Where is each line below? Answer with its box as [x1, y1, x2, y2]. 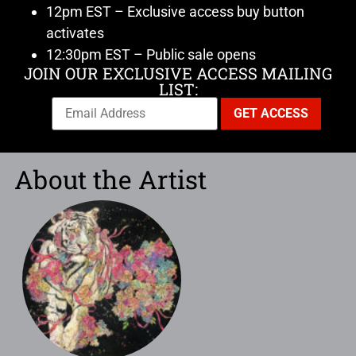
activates [46, 25, 104, 42]
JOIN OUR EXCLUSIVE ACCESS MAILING [24, 63, 332, 84]
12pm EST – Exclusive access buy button [46, 3, 304, 21]
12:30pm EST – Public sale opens [46, 46, 256, 64]
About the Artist [14, 162, 207, 197]
